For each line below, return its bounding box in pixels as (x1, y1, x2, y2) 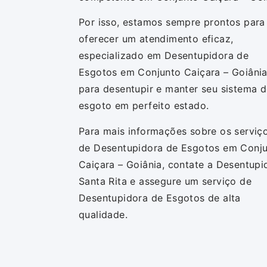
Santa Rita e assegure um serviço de (79, 175, 252, 187)
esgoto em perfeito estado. (79, 100, 209, 112)
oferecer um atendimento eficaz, (79, 33, 234, 45)
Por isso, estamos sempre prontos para (79, 16, 265, 29)
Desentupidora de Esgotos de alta (79, 191, 241, 204)
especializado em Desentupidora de (79, 49, 249, 62)
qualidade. (79, 208, 128, 221)
